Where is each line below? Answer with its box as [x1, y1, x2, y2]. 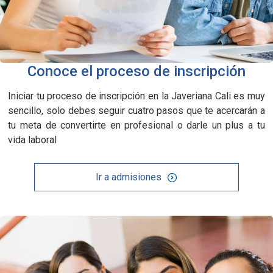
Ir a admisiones [95, 171, 161, 183]
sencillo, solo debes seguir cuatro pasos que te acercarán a [8, 104, 265, 116]
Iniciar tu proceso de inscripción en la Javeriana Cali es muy [8, 90, 265, 102]
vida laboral [8, 133, 57, 146]
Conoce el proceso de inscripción [27, 62, 246, 80]
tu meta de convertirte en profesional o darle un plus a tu [8, 119, 265, 131]
